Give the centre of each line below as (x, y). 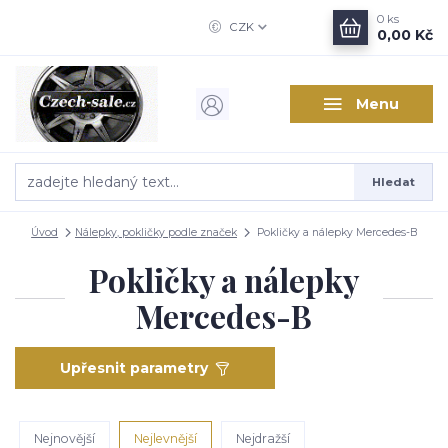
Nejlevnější (166, 438)
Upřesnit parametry (133, 368)
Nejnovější (65, 438)
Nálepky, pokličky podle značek (156, 232)
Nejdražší (262, 438)
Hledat (393, 181)
